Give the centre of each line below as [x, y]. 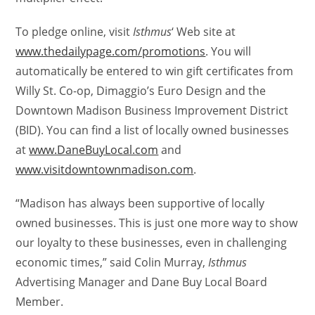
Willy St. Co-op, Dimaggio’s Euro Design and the [141, 91]
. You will [229, 51]
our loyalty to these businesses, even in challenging [152, 243]
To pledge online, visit [75, 32]
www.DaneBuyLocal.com [94, 150]
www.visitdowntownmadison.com [105, 169]
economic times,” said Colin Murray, [112, 262]
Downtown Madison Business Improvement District [152, 110]
